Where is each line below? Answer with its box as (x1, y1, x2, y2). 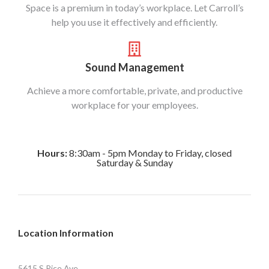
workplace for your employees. (71, 99, 198, 110)
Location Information (18, 227, 113, 238)
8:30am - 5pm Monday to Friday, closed (67, 147, 232, 159)
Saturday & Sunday (96, 157, 173, 168)
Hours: (37, 147, 67, 159)
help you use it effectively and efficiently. (52, 16, 217, 28)
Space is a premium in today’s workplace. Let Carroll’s (25, 2, 244, 13)
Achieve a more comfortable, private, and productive (26, 85, 243, 96)
